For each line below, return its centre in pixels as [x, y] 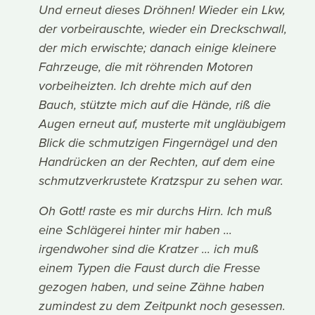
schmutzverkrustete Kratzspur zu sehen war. [161, 182]
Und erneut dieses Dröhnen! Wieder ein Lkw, [162, 11]
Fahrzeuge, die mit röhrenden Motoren [146, 68]
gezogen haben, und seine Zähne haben [152, 288]
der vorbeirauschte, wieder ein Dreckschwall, [163, 30]
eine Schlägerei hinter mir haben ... [136, 231]
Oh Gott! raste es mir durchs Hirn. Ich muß [156, 212]
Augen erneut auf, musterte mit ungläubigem [163, 125]
